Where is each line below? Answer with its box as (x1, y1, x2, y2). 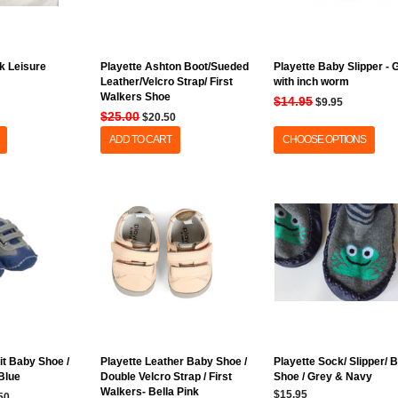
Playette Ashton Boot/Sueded (100, 60, 250, 73)
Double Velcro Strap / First (100, 370, 233, 383)
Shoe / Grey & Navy (274, 370, 373, 383)
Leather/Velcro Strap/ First (100, 76, 234, 88)
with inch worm (274, 76, 350, 88)
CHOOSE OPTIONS (283, 133, 367, 146)
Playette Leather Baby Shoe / (100, 355, 248, 368)
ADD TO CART (109, 133, 172, 146)
